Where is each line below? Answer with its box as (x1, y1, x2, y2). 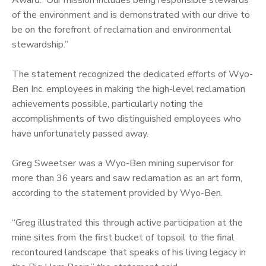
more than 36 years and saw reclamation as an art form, (12, 171, 242, 185)
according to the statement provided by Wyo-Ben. (12, 186, 223, 199)
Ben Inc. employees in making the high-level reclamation (12, 82, 245, 96)
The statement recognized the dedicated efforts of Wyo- (12, 67, 253, 81)
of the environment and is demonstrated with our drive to (12, 8, 250, 21)
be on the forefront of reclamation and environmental (12, 23, 232, 36)
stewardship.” (12, 37, 68, 51)
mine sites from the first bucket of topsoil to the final (12, 230, 235, 244)
